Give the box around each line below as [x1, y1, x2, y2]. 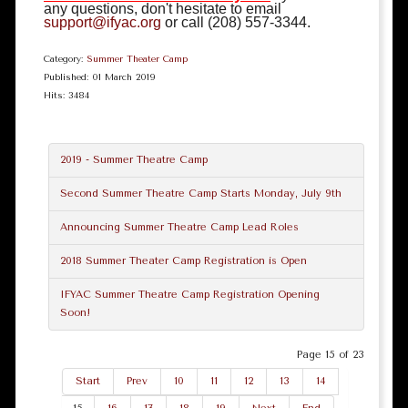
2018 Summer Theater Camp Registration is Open [60, 255, 307, 267]
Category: [44, 54, 87, 65]
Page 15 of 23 [297, 349, 364, 361]
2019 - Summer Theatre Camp [60, 154, 208, 166]
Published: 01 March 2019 [44, 72, 156, 83]
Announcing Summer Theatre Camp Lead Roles [60, 221, 299, 233]
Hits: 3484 [44, 90, 89, 101]
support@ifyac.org [44, 15, 161, 30]
